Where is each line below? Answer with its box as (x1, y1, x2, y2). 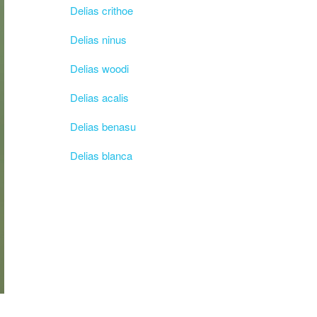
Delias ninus (69, 32, 127, 47)
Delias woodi (69, 61, 129, 76)
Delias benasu (69, 119, 136, 134)
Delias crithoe (69, 3, 133, 18)
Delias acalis (69, 90, 129, 105)
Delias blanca (69, 148, 132, 163)
